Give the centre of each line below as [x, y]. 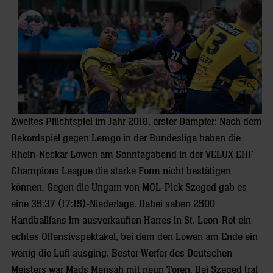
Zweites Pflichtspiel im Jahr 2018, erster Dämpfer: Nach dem [136, 122]
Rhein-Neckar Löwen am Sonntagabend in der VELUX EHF [132, 154]
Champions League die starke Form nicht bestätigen [121, 171]
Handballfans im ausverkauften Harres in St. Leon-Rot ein [131, 220]
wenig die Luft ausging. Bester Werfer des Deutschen [122, 253]
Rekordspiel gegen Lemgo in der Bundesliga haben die [126, 138]
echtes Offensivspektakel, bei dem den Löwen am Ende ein [134, 237]
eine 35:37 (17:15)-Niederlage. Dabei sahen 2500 [113, 204]
